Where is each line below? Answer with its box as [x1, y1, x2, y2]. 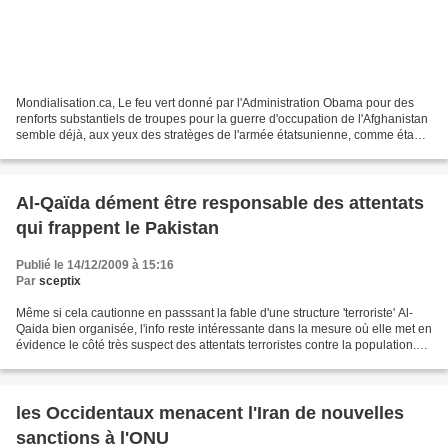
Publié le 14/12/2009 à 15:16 [16, 258, 174, 273]
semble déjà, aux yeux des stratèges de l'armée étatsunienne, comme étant [16, 128, 424, 143]
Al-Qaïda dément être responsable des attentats [16, 193, 424, 214]
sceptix [39, 274, 81, 289]
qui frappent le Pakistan [16, 218, 219, 239]
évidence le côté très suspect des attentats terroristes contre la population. [16, 338, 416, 353]
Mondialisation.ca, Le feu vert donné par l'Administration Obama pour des [16, 96, 414, 111]
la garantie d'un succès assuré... [16, 144, 190, 159]
